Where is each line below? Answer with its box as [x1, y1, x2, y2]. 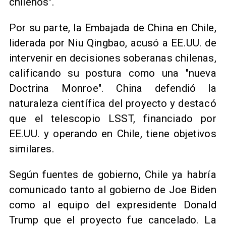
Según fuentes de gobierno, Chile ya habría [9, 168, 216, 181]
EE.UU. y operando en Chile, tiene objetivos [9, 127, 216, 140]
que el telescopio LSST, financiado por [9, 112, 216, 125]
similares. [9, 142, 54, 155]
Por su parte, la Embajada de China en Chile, [9, 21, 216, 34]
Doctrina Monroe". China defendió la [9, 82, 216, 94]
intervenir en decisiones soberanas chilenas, [9, 51, 216, 64]
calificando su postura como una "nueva [9, 67, 216, 79]
